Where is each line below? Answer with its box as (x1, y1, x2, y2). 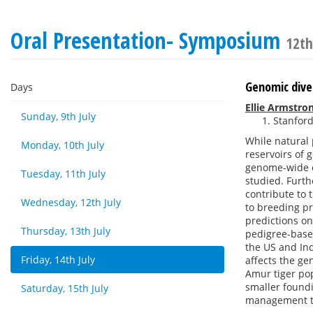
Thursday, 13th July (21, 224, 110, 238)
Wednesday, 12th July (21, 196, 121, 209)
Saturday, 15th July (21, 282, 108, 295)
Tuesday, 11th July (21, 167, 105, 180)
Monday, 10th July (21, 138, 104, 152)
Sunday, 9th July (21, 110, 96, 123)
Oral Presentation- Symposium (10, 25, 286, 55)
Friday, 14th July (21, 253, 95, 266)
